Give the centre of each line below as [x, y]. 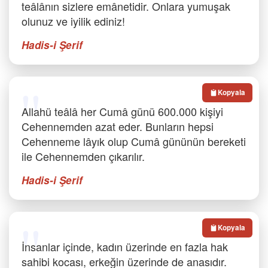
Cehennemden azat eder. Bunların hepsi [118, 126]
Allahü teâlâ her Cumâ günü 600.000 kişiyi [122, 111]
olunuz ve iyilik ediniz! [73, 21]
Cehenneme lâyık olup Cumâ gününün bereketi [134, 141]
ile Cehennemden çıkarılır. [83, 156]
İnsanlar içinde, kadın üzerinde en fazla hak [125, 246]
